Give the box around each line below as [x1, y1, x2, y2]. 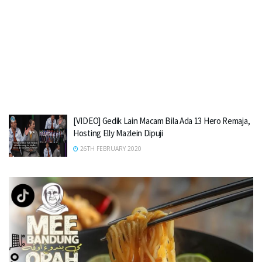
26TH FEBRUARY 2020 [78, 144, 142, 153]
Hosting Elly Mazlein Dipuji [73, 127, 163, 139]
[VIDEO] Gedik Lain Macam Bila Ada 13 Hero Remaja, [73, 115, 250, 126]
